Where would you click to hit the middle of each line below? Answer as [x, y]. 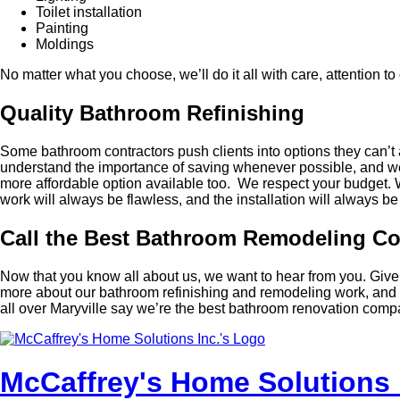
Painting [62, 29]
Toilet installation [89, 12]
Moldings [65, 45]
